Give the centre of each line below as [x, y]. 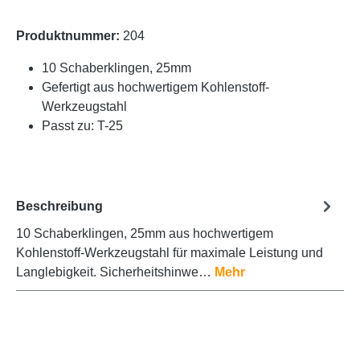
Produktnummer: [70, 36]
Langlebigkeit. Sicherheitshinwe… [115, 272]
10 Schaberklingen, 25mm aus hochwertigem [145, 234]
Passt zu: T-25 [82, 126]
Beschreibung [59, 206]
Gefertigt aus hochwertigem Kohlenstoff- [155, 88]
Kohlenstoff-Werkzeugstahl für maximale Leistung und [170, 253]
